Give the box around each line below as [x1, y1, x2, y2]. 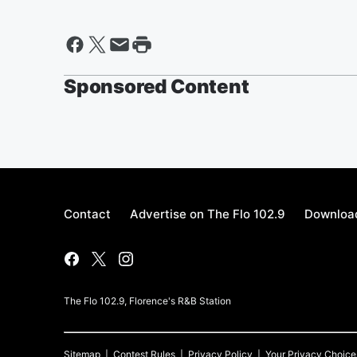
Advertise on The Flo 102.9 [130, 206, 285, 222]
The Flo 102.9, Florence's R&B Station [64, 295, 231, 307]
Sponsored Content [64, 75, 249, 98]
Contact [64, 206, 111, 222]
